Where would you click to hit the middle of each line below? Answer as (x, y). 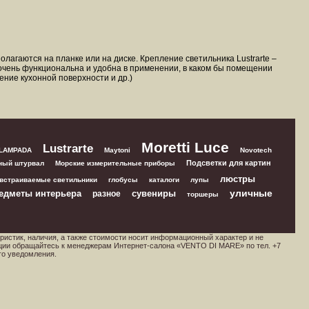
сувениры (153, 193)
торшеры (202, 194)
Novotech (256, 150)
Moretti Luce (185, 147)
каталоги (164, 180)
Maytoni (117, 150)
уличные (251, 193)
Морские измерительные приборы (115, 163)
